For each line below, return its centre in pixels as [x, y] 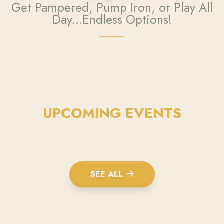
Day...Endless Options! [112, 20]
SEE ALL [106, 174]
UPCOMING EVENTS [112, 113]
